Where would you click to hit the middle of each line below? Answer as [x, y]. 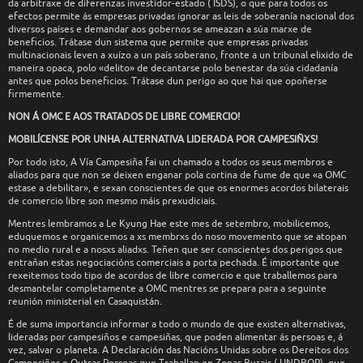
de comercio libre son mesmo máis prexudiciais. [113, 201]
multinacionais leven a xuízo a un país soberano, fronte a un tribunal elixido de [181, 55]
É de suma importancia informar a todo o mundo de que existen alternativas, [177, 324]
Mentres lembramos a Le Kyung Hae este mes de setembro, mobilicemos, [169, 223]
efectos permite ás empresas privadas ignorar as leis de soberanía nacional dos [181, 16]
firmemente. [36, 94]
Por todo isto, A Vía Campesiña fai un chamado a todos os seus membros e [171, 162]
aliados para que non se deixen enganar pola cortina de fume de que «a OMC [177, 175]
